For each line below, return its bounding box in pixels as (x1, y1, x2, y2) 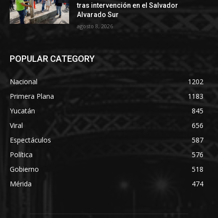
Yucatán (10, 106, 35, 115)
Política (10, 149, 33, 159)
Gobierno (10, 164, 39, 174)
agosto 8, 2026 (77, 22, 113, 30)
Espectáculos (10, 135, 51, 145)
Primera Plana (10, 91, 54, 101)
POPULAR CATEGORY (10, 53, 95, 64)
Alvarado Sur (77, 10, 119, 18)
